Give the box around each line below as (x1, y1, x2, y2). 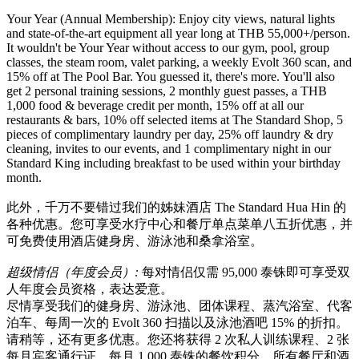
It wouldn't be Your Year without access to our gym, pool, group (6, 40, 329, 54)
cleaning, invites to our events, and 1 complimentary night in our (6, 141, 331, 155)
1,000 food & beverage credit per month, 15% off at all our (6, 98, 304, 112)
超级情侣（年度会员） (6, 264, 135, 279)
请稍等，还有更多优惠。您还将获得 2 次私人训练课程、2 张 (6, 332, 349, 346)
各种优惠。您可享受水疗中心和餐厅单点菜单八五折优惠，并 (6, 216, 353, 231)
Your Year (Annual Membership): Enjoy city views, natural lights (6, 11, 335, 26)
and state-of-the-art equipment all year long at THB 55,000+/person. (6, 26, 350, 40)
